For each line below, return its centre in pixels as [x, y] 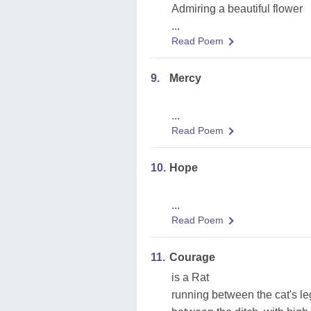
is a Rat [190, 277]
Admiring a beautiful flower [237, 9]
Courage [192, 257]
